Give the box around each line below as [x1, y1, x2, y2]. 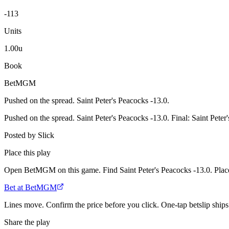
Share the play [4, 217, 50, 226]
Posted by [4, 130, 36, 140]
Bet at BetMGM [4, 182, 57, 192]
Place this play [4, 148, 51, 157]
